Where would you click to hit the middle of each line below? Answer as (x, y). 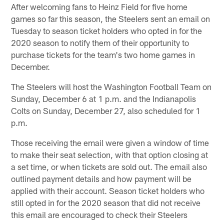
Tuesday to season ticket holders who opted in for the (107, 30)
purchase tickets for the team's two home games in (103, 54)
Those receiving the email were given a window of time (110, 142)
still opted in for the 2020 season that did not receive (106, 202)
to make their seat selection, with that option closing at (110, 154)
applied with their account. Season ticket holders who (108, 190)
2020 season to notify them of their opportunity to (100, 42)
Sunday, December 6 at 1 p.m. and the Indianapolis (104, 98)
